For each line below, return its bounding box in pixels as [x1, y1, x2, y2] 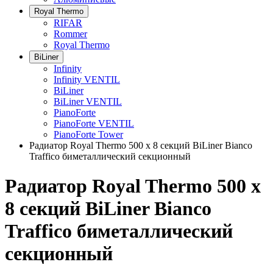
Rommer [54, 29, 87, 39]
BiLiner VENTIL [54, 96, 122, 107]
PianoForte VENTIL [54, 118, 134, 129]
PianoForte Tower [54, 129, 123, 140]
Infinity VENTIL [54, 74, 120, 85]
